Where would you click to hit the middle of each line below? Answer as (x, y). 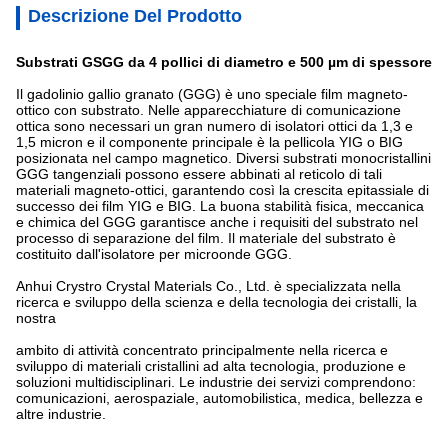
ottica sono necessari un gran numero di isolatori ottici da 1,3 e (214, 126)
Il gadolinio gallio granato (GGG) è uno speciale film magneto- (212, 94)
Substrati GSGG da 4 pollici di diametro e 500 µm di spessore (224, 62)
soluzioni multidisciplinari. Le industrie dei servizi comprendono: (216, 382)
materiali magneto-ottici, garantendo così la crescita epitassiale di (222, 190)
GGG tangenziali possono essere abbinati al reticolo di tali (199, 174)
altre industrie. (61, 414)
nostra (36, 318)
